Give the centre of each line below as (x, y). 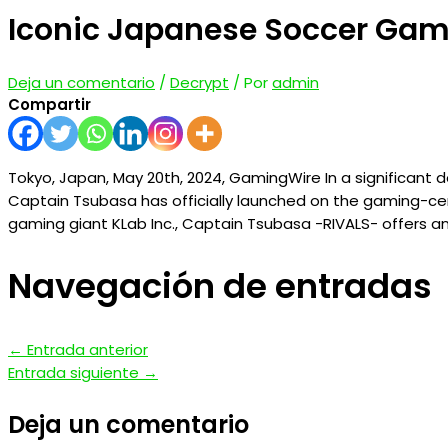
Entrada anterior (85, 350)
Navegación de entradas (220, 286)
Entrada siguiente (75, 373)
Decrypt (199, 82)
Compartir (49, 104)
